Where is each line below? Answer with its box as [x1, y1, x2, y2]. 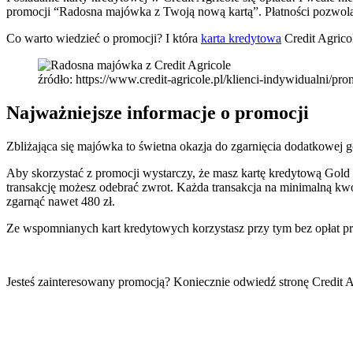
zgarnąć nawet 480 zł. [6, 194, 115, 208]
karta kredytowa [201, 31, 281, 45]
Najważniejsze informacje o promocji [6, 102, 309, 123]
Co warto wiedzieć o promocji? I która [6, 31, 201, 45]
